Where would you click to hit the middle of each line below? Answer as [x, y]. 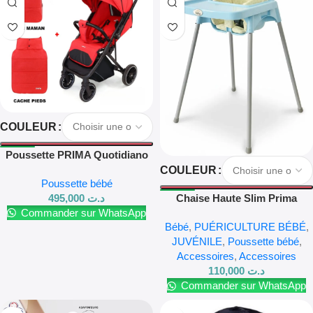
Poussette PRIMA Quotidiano [77, 154]
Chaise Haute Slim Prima [236, 198]
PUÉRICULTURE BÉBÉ [250, 227]
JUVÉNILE [197, 242]
